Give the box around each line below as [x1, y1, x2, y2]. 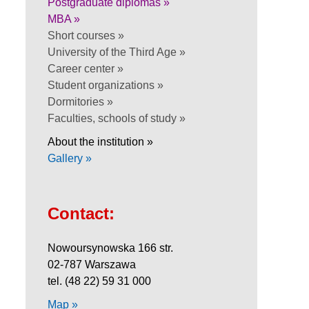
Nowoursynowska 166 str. [48, 241, 173, 254]
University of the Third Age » [48, 46, 186, 58]
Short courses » [48, 29, 124, 41]
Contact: [48, 203, 114, 223]
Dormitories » [48, 95, 113, 108]
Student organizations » [48, 79, 163, 91]
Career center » [48, 62, 123, 74]
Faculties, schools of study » [48, 112, 186, 124]
